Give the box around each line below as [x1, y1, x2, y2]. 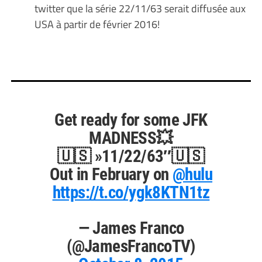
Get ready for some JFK [54, 110, 208, 130]
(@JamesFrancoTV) [67, 236, 195, 256]
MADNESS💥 [89, 128, 173, 148]
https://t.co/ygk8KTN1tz [52, 182, 210, 202]
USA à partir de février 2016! [34, 16, 160, 32]
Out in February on [49, 164, 173, 184]
